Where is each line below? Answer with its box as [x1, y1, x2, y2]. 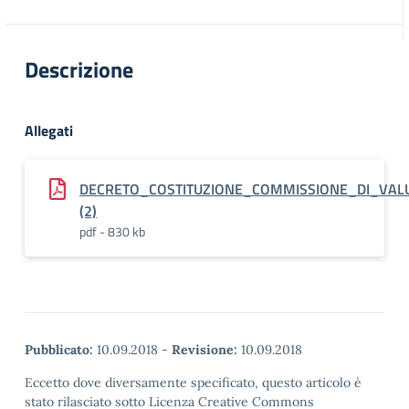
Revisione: [172, 341, 237, 358]
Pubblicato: [25, 341, 93, 358]
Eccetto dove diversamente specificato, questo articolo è [25, 374, 362, 391]
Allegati [25, 120, 73, 142]
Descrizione [25, 53, 133, 86]
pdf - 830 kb [79, 222, 145, 241]
